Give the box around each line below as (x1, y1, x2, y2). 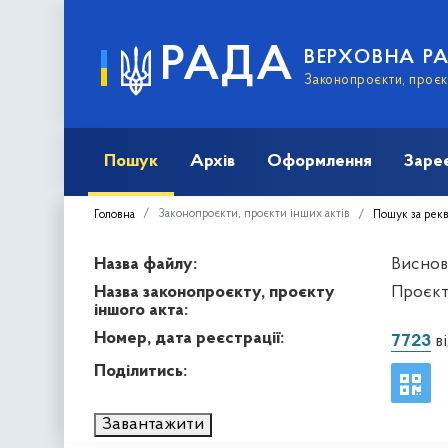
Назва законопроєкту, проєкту (94, 282, 335, 302)
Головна (94, 208, 135, 221)
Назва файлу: (94, 254, 197, 274)
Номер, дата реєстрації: (94, 328, 284, 348)
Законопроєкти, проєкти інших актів (158, 207, 350, 220)
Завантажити (102, 414, 204, 434)
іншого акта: (94, 300, 188, 320)
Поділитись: (94, 361, 187, 381)
